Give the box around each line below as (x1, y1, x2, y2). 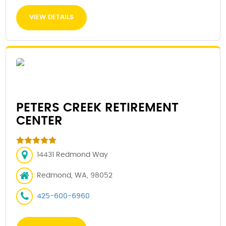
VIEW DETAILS (29, 14, 74, 21)
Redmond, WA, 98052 (37, 172, 113, 180)
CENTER (16, 115, 63, 128)
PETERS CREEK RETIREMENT (16, 102, 179, 115)
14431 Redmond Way (37, 151, 108, 159)
